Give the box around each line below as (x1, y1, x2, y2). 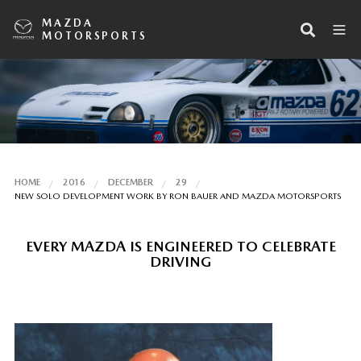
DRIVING (150, 252, 211, 270)
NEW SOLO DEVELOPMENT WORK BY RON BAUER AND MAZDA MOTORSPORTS (14, 190, 341, 201)
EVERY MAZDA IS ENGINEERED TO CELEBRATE (25, 237, 336, 255)
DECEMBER (107, 176, 153, 188)
